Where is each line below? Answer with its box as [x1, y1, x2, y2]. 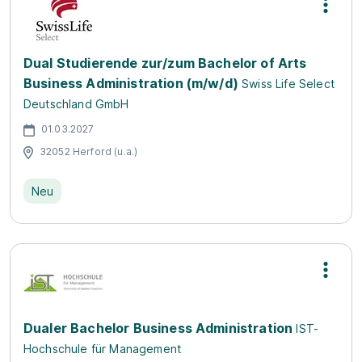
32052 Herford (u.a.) [40, 145, 138, 158]
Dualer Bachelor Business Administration [23, 320, 293, 336]
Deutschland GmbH [23, 97, 129, 111]
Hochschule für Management [23, 342, 182, 356]
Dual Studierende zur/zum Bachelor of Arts [23, 55, 307, 71]
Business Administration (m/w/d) [23, 75, 238, 91]
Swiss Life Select [242, 77, 335, 90]
